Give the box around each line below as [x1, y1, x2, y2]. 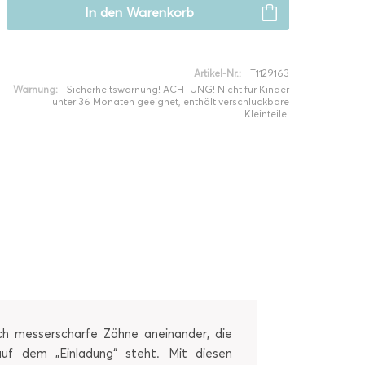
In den [84, 5, 123, 20]
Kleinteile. [244, 108, 289, 120]
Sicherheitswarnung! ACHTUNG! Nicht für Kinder [66, 83, 289, 95]
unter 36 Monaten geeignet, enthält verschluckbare [51, 95, 289, 108]
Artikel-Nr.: [193, 67, 241, 79]
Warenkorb [125, 5, 194, 20]
